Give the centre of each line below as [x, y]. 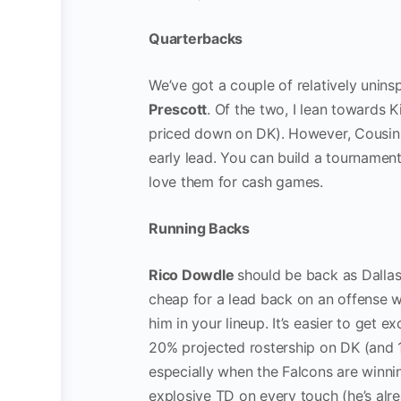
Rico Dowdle [193, 275]
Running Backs [199, 228]
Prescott [178, 109]
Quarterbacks [196, 38]
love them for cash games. [243, 182]
